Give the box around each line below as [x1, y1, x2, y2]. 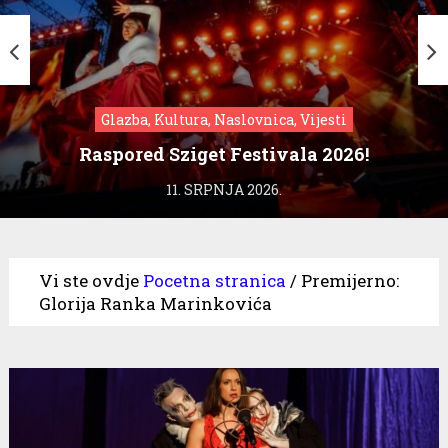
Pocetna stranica [142, 268, 286, 292]
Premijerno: [300, 268, 399, 292]
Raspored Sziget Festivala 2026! [79, 142, 369, 167]
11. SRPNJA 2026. [166, 179, 282, 199]
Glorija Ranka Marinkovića [38, 291, 272, 315]
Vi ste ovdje [38, 268, 139, 292]
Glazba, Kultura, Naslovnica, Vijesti [101, 109, 347, 129]
